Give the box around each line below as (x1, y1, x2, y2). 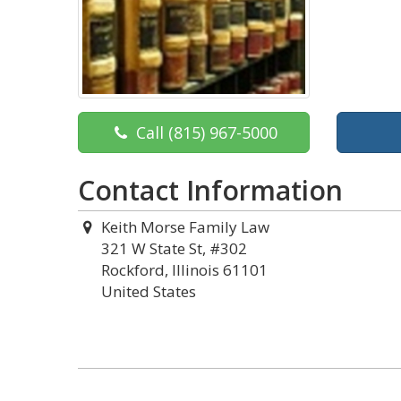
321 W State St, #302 (101, 237, 247, 259)
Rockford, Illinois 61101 (101, 259, 268, 280)
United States (101, 280, 196, 302)
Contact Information (78, 171, 343, 209)
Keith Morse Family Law (100, 216, 269, 237)
